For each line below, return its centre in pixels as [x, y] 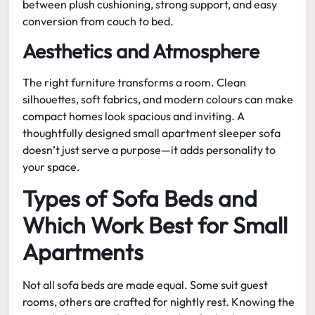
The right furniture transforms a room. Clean [135, 82]
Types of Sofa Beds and [140, 199]
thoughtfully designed [78, 133]
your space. [52, 166]
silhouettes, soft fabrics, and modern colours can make [158, 99]
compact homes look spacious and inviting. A [134, 116]
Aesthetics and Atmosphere [141, 51]
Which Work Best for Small [155, 225]
